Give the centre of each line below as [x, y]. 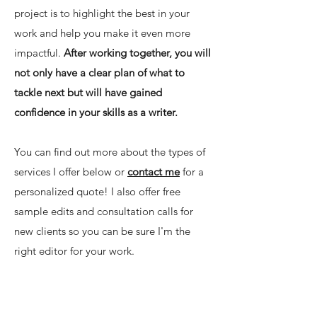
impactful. [39, 53]
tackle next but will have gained [88, 92]
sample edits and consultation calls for [104, 211]
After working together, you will [137, 53]
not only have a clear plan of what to [99, 73]
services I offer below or [71, 172]
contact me [154, 172]
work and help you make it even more [102, 33]
